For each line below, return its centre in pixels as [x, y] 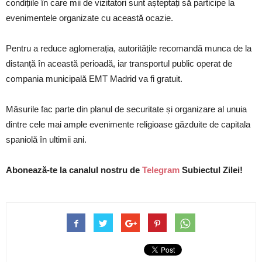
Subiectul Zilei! [211, 170]
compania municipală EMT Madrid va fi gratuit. [94, 78]
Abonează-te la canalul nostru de [74, 170]
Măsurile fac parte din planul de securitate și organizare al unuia [126, 109]
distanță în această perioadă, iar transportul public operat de [119, 63]
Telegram [161, 170]
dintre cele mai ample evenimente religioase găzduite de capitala [128, 124]
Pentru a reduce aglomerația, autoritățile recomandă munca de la [129, 48]
